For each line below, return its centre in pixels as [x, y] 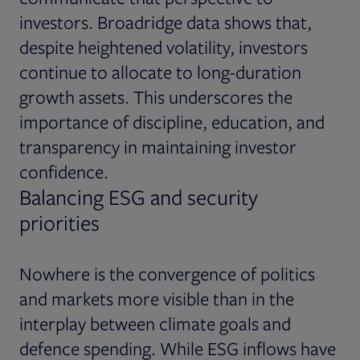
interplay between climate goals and [155, 323]
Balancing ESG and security [139, 196]
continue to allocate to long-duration [160, 72]
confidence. [64, 171]
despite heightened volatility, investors [164, 47]
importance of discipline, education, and [172, 121]
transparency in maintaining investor [158, 146]
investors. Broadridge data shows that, [166, 22]
